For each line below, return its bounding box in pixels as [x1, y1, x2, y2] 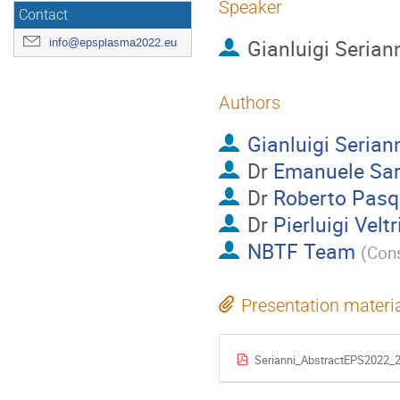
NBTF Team [246, 237, 355, 266]
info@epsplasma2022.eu [49, 35, 177, 50]
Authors [219, 92, 280, 113]
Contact [19, 7, 68, 23]
